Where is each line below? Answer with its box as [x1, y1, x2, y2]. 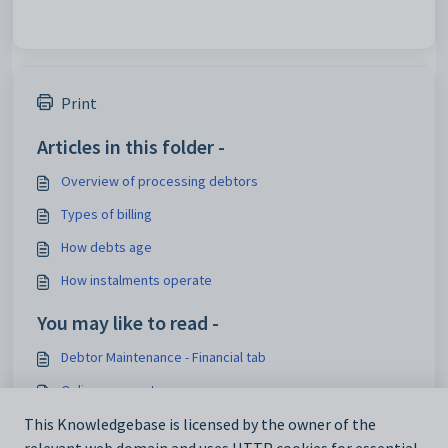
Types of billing [61, 205, 152, 223]
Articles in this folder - [37, 134, 225, 159]
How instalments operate [61, 271, 212, 289]
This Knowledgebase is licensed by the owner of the [24, 414, 376, 435]
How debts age [61, 238, 152, 256]
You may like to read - [37, 310, 219, 335]
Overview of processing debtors [61, 172, 258, 190]
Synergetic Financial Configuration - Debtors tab [61, 414, 347, 432]
